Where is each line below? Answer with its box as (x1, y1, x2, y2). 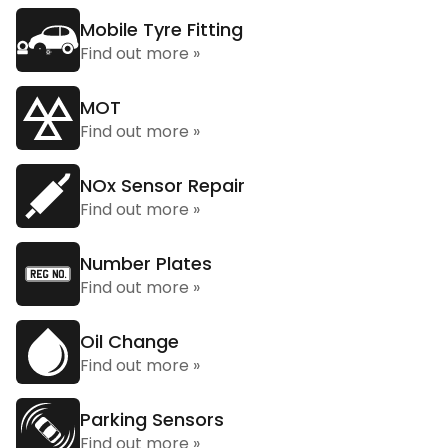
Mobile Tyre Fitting (80, 17, 243, 42)
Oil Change (80, 329, 179, 354)
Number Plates (80, 251, 212, 276)
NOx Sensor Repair (80, 173, 245, 198)
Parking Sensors (80, 407, 224, 432)
